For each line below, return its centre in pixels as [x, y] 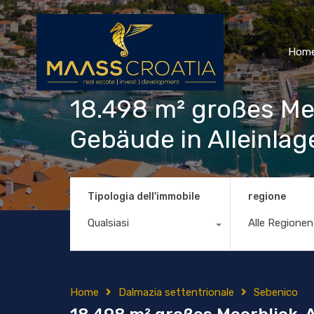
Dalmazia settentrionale [176, 292]
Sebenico [276, 292]
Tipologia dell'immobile [144, 196]
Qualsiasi [108, 223]
